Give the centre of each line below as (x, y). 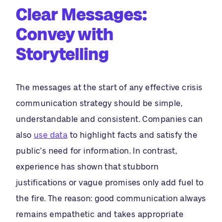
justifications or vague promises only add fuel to (110, 182)
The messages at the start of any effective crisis (109, 87)
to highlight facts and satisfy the (133, 135)
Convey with (65, 34)
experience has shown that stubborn (87, 166)
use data (51, 135)
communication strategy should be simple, (99, 103)
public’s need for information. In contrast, (97, 151)
